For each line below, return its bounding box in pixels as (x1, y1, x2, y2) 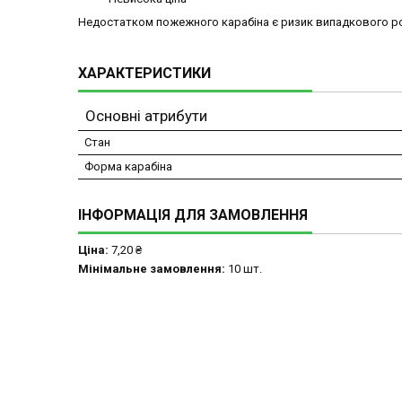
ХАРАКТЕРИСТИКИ (78, 65, 211, 83)
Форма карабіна (84, 160, 172, 174)
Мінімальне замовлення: (78, 262, 225, 276)
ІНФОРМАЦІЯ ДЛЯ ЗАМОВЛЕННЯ (78, 206, 308, 224)
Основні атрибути (85, 107, 207, 126)
